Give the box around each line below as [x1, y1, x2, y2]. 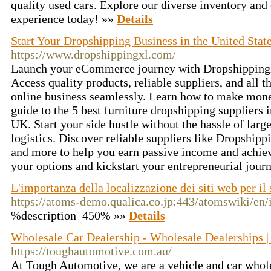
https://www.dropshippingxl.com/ [11, 48, 176, 61]
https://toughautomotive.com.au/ [11, 244, 172, 258]
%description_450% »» [11, 209, 129, 222]
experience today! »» [11, 12, 117, 25]
